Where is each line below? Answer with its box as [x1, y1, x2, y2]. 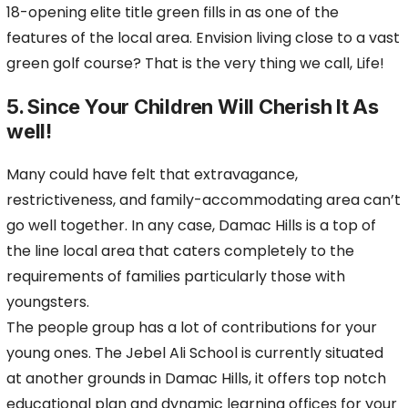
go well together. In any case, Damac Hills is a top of [6, 215, 376, 236]
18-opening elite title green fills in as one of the [6, 2, 339, 23]
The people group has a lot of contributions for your [6, 317, 377, 338]
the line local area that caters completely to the [6, 240, 354, 261]
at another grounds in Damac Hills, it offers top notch [6, 368, 386, 389]
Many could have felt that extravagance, [6, 164, 298, 185]
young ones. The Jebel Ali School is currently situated [6, 342, 383, 363]
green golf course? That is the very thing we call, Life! [6, 53, 384, 74]
